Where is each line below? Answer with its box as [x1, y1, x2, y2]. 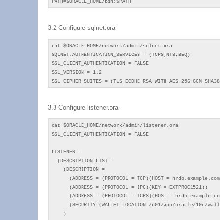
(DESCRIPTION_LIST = [52, 158, 113, 164]
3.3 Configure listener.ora [48, 104, 118, 111]
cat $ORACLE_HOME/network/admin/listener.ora [52, 123, 178, 128]
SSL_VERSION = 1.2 [52, 70, 102, 75]
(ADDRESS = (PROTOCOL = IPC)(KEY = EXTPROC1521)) [52, 185, 208, 190]
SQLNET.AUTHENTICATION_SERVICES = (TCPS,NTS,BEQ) [52, 52, 190, 57]
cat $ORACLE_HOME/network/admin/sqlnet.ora [52, 43, 172, 49]
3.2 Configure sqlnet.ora [48, 24, 115, 31]
